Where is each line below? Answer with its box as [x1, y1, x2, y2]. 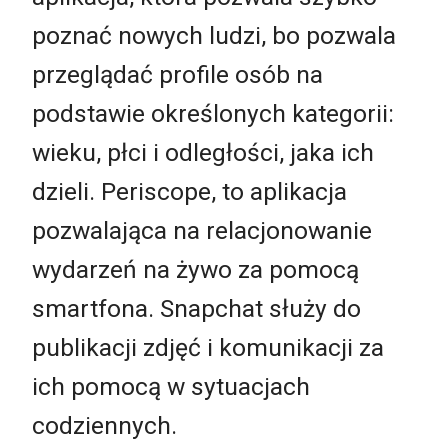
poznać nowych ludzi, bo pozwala [32, 20, 396, 50]
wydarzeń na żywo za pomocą [32, 254, 359, 284]
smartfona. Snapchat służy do [32, 293, 361, 323]
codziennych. [32, 410, 177, 440]
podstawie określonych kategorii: [32, 98, 394, 128]
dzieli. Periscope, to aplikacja [32, 176, 347, 206]
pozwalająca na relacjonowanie [32, 215, 372, 245]
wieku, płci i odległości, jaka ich [32, 137, 374, 167]
